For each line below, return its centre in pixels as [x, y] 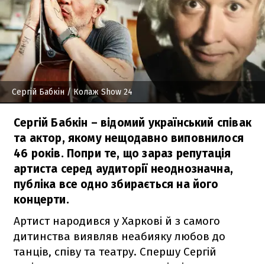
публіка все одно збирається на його [116, 184]
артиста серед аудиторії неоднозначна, [124, 169]
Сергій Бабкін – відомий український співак [132, 122]
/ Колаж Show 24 [100, 92]
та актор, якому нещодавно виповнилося [129, 138]
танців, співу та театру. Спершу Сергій [115, 251]
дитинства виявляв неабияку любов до [119, 236]
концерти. [41, 199]
